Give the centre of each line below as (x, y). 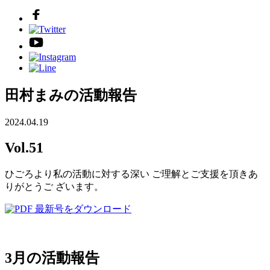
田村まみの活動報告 (71, 95)
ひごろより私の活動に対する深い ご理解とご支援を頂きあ (131, 174)
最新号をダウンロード (82, 209)
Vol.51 (24, 147)
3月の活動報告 (52, 258)
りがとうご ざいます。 (54, 186)
